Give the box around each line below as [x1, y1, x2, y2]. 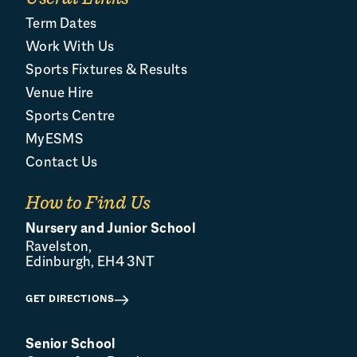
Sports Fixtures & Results [25, 63, 187, 78]
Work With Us [25, 40, 115, 55]
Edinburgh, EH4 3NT [25, 255, 155, 270]
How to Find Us [25, 194, 151, 214]
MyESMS [25, 132, 84, 147]
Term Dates [25, 17, 97, 32]
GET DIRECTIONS [25, 294, 115, 305]
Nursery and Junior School [25, 222, 195, 237]
